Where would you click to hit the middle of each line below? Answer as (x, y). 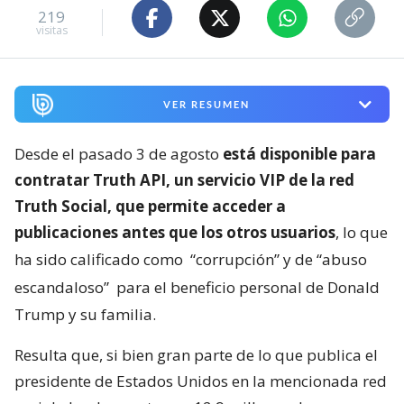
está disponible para (299, 154)
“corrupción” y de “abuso (279, 260)
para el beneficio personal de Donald (246, 288)
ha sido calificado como (101, 260)
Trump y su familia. (85, 315)
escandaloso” (62, 288)
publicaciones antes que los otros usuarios (175, 233)
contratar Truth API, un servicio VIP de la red (184, 180)
